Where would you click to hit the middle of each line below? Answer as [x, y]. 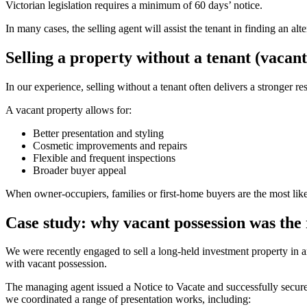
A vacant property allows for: [69, 110]
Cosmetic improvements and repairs [110, 145]
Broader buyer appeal [79, 170]
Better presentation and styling [98, 133]
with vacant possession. [56, 264]
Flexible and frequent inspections [104, 158]
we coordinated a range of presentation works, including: [128, 299]
